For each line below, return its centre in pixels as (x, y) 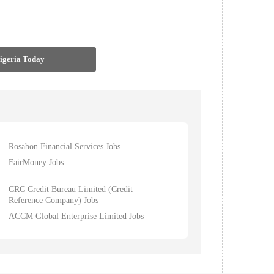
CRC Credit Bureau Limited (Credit (70, 189)
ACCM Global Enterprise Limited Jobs (76, 216)
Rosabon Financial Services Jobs (64, 146)
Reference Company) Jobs (53, 200)
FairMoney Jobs (36, 162)
